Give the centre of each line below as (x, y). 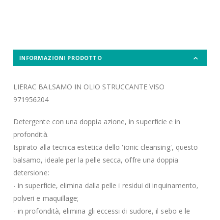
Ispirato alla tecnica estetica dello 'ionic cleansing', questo (106, 147)
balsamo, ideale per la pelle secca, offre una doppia (96, 160)
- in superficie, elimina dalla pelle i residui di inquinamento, (106, 185)
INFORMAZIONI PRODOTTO (60, 58)
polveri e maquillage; (46, 198)
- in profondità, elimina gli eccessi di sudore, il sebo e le (102, 211)
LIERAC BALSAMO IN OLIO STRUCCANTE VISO (89, 87)
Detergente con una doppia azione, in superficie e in (97, 121)
